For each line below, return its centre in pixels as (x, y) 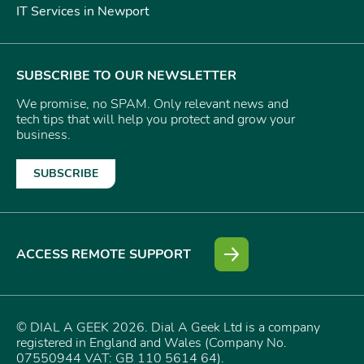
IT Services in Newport (83, 11)
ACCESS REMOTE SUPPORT (104, 254)
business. (43, 134)
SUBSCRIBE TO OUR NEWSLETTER (126, 75)
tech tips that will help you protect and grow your (156, 119)
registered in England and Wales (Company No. (152, 343)
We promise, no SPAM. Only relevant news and (152, 104)
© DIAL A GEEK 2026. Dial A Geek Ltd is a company (168, 328)
